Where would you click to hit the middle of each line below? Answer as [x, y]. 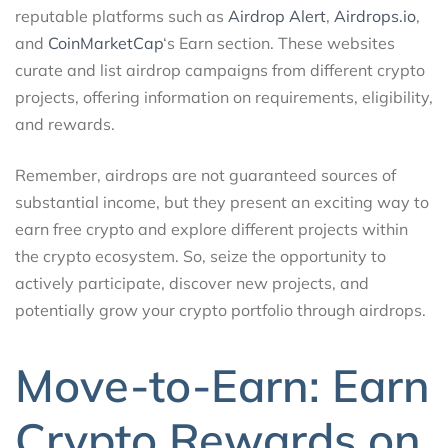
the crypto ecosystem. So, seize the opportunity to [200, 256]
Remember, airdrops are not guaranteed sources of [205, 175]
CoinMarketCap [105, 43]
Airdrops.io [375, 16]
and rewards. [65, 124]
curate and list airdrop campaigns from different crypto [220, 70]
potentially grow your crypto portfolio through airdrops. [220, 310]
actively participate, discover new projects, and [192, 283]
